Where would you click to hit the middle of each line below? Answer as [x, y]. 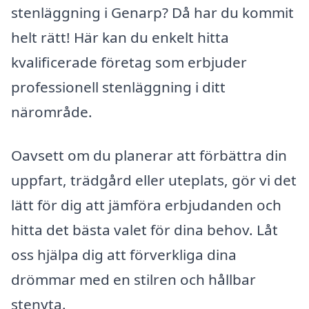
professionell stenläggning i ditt [118, 87]
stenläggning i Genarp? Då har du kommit [152, 12]
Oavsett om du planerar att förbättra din [149, 156]
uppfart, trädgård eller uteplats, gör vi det [154, 180]
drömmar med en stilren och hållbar [133, 280]
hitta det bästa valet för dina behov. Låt [144, 230]
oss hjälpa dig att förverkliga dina [124, 255]
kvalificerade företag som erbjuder [129, 62]
